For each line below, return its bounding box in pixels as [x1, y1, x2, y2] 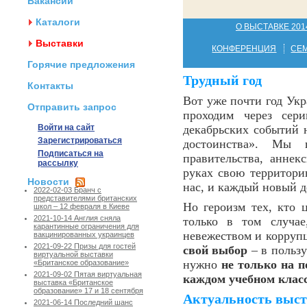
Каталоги [36, 16, 80, 27]
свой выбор [183, 243, 248, 257]
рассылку [38, 158, 78, 168]
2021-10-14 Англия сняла [34, 214, 121, 223]
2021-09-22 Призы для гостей [34, 242, 136, 251]
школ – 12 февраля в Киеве [34, 202, 130, 211]
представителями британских [34, 194, 137, 203]
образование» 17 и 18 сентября [34, 286, 143, 295]
